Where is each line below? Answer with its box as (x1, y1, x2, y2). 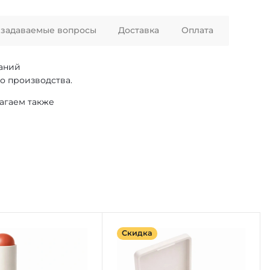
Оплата (181, 25, 213, 36)
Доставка (118, 25, 160, 36)
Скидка (121, 228, 152, 238)
